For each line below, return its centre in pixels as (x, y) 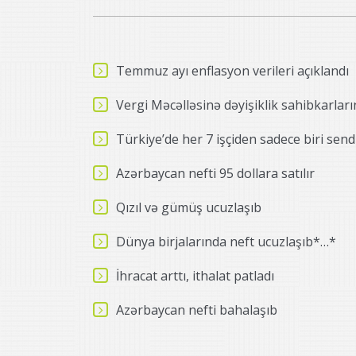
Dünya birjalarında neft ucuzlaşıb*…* (226, 242)
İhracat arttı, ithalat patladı (195, 276)
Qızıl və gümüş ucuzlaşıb (189, 208)
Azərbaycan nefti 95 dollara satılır (215, 174)
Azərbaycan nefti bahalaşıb (197, 310)
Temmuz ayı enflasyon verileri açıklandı (232, 71)
